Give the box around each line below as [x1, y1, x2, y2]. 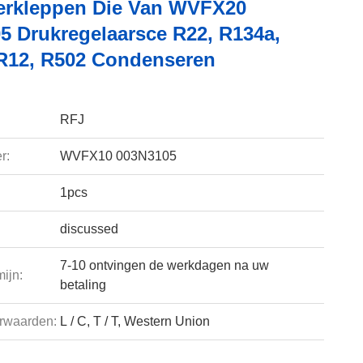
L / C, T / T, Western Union [59, 314, 210, 328]
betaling [59, 278, 106, 292]
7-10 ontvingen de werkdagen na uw [59, 258, 269, 272]
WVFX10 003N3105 [59, 149, 177, 163]
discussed [59, 222, 118, 236]
